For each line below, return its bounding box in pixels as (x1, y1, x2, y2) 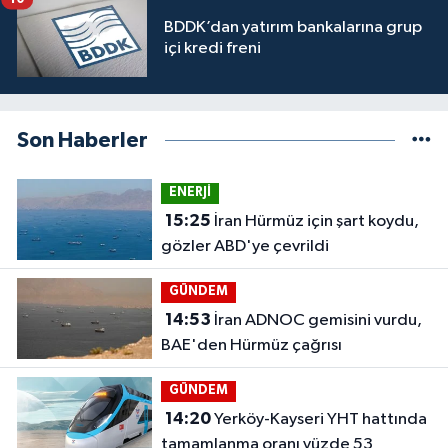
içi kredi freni (164, 40, 261, 58)
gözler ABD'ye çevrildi (160, 238, 329, 256)
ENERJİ (168, 186, 211, 200)
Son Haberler (17, 130, 148, 152)
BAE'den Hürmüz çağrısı (160, 337, 342, 355)
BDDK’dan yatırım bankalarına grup (164, 19, 422, 37)
